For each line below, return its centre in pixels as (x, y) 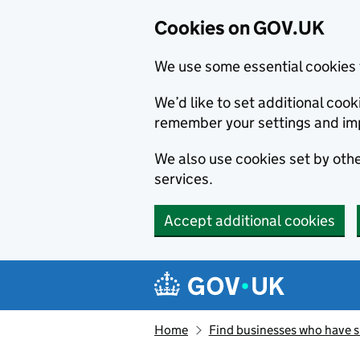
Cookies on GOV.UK (239, 28)
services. (184, 179)
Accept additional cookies (250, 221)
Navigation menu (233, 273)
